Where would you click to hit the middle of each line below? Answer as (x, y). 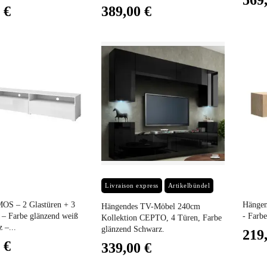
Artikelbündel (189, 185)
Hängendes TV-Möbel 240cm (151, 206)
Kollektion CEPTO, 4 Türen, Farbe (162, 218)
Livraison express (132, 185)
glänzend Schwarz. (133, 229)
